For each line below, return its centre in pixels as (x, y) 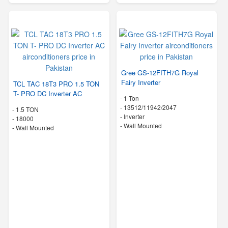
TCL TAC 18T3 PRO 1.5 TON (56, 84)
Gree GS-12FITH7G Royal (160, 73)
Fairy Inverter (140, 82)
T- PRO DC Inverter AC (48, 93)
